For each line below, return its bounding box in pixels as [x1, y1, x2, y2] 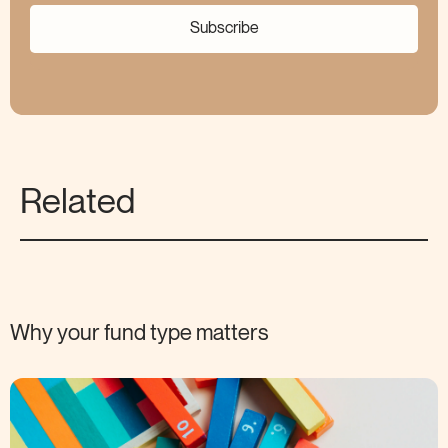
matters [196, 321, 269, 345]
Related [20, 183, 135, 221]
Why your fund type [10, 321, 192, 345]
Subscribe [189, 19, 259, 37]
